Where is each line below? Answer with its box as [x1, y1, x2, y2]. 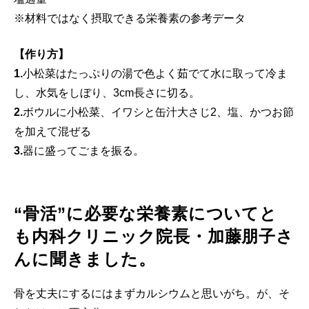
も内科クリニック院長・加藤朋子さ [14, 227, 295, 246]
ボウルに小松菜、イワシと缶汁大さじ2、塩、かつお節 [23, 106, 294, 119]
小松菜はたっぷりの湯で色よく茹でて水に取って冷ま [23, 68, 288, 80]
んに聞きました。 [14, 250, 156, 269]
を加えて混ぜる [14, 126, 91, 138]
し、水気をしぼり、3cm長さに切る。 [14, 87, 200, 99]
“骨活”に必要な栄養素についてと [14, 204, 278, 223]
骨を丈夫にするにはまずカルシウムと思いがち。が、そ [14, 288, 290, 300]
